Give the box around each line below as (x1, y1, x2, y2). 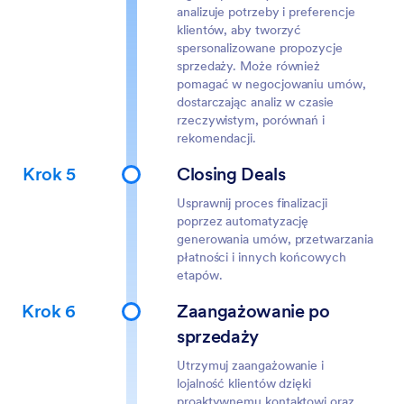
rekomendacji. (177, 130, 256, 146)
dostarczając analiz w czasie (177, 94, 334, 110)
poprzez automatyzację (177, 213, 309, 229)
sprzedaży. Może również (177, 58, 321, 74)
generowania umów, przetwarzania (177, 231, 373, 247)
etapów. (177, 267, 223, 283)
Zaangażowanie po (177, 299, 330, 323)
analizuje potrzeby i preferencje (177, 4, 355, 20)
